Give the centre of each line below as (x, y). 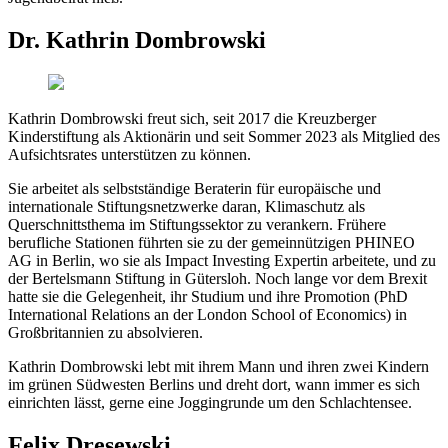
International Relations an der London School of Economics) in (207, 315)
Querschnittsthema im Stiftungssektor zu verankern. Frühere (197, 225)
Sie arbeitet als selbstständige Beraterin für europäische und (194, 189)
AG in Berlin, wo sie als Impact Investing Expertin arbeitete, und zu (222, 261)
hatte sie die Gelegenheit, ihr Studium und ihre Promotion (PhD (208, 297)
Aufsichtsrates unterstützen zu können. (129, 155)
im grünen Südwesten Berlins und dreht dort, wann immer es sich (214, 385)
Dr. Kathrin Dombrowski (137, 40)
